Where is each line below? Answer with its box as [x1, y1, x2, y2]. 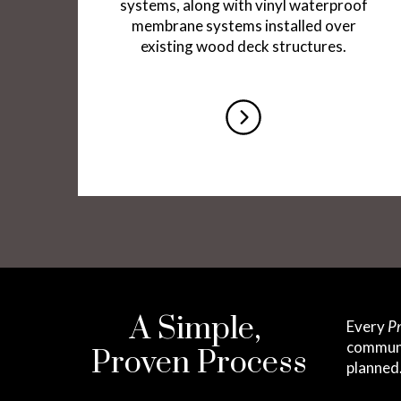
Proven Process [90, 344, 307, 384]
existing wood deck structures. [141, 37, 346, 56]
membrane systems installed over [131, 16, 356, 36]
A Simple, [130, 310, 268, 350]
